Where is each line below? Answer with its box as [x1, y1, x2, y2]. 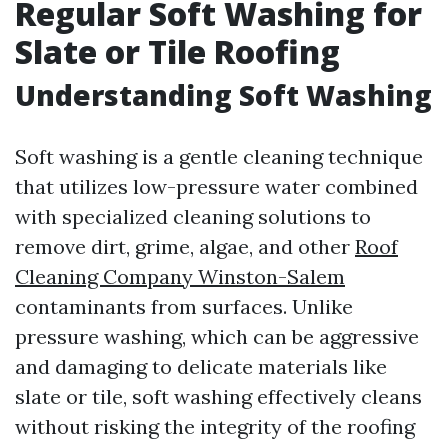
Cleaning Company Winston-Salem [15, 264, 345, 289]
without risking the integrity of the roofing [15, 414, 415, 439]
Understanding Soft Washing [15, 76, 432, 114]
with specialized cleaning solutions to [15, 204, 371, 229]
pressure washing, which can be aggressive [15, 324, 419, 349]
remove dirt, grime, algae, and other [15, 234, 355, 259]
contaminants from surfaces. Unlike [15, 294, 353, 319]
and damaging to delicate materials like [15, 354, 387, 379]
